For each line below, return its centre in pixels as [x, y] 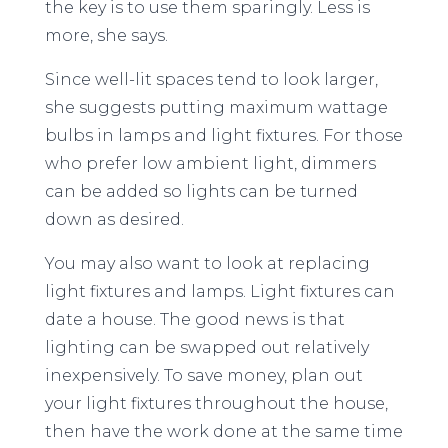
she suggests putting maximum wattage [216, 107]
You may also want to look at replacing [207, 263]
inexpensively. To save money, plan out [203, 375]
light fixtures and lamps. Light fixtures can [219, 291]
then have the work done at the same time [223, 431]
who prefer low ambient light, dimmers [210, 163]
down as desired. [114, 219]
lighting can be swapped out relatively [206, 347]
